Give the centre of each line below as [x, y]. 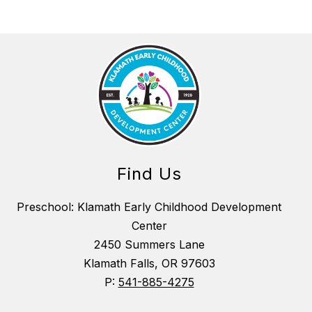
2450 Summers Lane [149, 244]
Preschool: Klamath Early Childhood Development [149, 206]
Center [149, 225]
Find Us [149, 173]
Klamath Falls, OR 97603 [149, 263]
